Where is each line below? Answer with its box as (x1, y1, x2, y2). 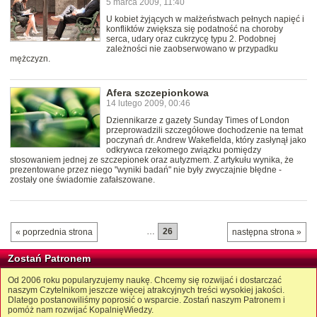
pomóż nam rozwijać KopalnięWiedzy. (8, 304, 154, 315)
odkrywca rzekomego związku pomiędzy (106, 144, 261, 155)
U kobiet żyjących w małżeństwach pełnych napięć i (106, 13, 304, 24)
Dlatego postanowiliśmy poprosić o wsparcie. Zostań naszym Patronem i (8, 294, 285, 305)
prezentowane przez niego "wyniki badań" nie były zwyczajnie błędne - (10, 164, 282, 175)
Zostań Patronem (8, 252, 91, 264)
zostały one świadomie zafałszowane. (10, 174, 155, 185)
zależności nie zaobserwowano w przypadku (106, 43, 278, 54)
